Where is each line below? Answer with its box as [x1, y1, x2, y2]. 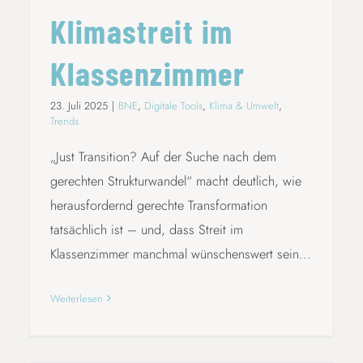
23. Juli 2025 [49, 97, 108, 113]
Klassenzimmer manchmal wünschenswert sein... [49, 244, 311, 263]
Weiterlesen [49, 290, 103, 306]
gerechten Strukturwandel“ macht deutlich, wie [49, 171, 301, 190]
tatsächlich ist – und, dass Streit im [49, 220, 243, 239]
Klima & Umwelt [208, 97, 279, 113]
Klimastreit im [49, 11, 233, 50]
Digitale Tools [143, 97, 203, 113]
